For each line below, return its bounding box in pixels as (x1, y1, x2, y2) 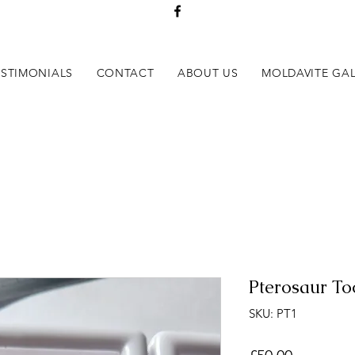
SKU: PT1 (249, 306, 297, 321)
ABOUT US (177, 66, 239, 81)
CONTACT (96, 66, 155, 81)
